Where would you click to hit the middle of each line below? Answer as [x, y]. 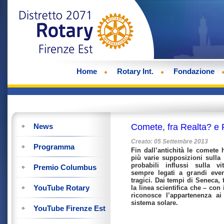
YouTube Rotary [61, 188]
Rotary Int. [135, 71]
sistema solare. [154, 203]
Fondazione [194, 71]
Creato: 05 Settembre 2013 [169, 141]
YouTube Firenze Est [69, 208]
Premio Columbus [65, 167]
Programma [54, 147]
